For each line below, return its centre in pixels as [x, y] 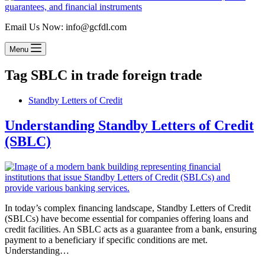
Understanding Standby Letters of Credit [129, 125]
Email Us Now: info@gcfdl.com [66, 27]
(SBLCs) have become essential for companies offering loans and [127, 218]
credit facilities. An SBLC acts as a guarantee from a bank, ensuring [131, 229]
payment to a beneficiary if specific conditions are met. [106, 240]
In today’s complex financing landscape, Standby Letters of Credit [128, 208]
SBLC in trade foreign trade [115, 75]
